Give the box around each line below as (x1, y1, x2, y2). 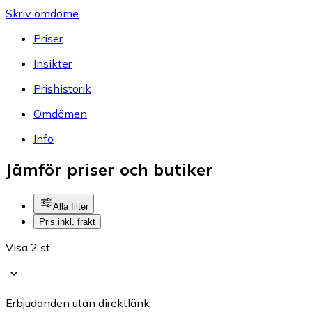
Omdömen (33, 106, 87, 120)
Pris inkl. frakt (39, 217, 95, 228)
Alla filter (53, 201, 88, 212)
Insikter (33, 56, 72, 70)
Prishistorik (33, 81, 91, 95)
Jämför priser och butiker (6, 159, 213, 180)
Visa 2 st (6, 240, 50, 255)
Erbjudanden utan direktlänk (6, 296, 150, 311)
